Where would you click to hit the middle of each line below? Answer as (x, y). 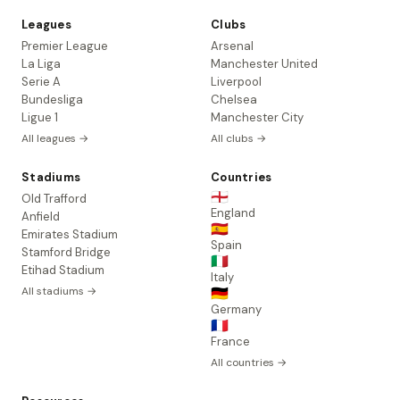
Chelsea (234, 100)
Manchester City (257, 117)
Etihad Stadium (63, 270)
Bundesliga (52, 100)
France (230, 342)
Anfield (41, 217)
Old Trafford (54, 199)
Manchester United (264, 64)
